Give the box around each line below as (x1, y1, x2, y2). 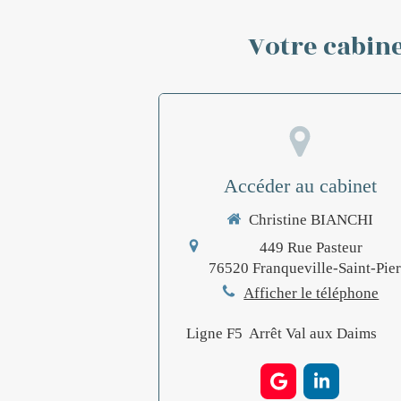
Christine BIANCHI (249, 211, 374, 228)
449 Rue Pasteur (260, 238, 363, 256)
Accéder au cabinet (223, 175, 377, 197)
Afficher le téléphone (243, 284, 380, 302)
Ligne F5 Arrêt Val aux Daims (186, 325, 380, 343)
